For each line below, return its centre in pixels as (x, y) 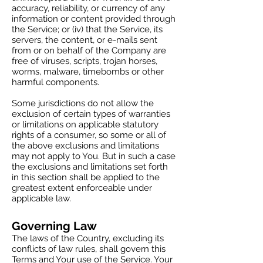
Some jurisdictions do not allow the (83, 103)
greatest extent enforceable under (82, 188)
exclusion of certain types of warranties (91, 114)
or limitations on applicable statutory (85, 124)
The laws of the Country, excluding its (88, 238)
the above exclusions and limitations (85, 146)
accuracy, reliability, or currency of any (88, 8)
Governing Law (54, 226)
